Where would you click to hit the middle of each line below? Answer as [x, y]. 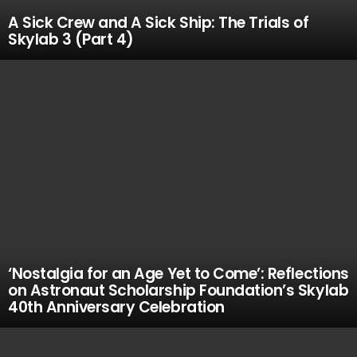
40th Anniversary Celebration [116, 307]
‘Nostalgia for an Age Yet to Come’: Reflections [178, 274]
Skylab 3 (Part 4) [71, 39]
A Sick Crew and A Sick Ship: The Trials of [159, 23]
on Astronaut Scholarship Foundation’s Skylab [178, 290]
